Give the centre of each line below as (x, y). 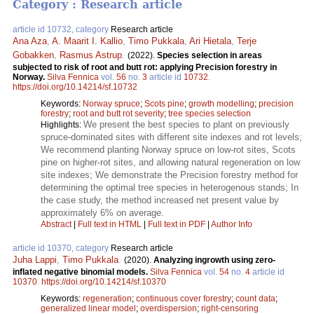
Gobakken (33, 55)
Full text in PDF (177, 225)
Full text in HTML (111, 225)
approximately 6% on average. (102, 213)
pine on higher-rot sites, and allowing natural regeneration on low (170, 163)
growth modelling (221, 104)
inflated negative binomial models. (81, 272)
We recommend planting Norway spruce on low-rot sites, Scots (168, 150)
